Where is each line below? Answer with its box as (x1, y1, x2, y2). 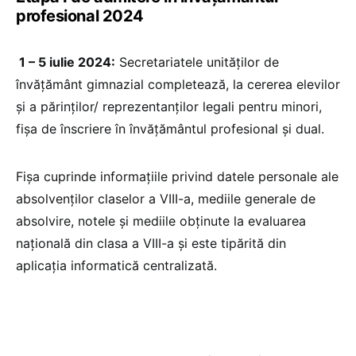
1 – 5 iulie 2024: (16, 54, 115, 71)
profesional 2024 (16, 6, 144, 26)
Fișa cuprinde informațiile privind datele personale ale (16, 168, 339, 185)
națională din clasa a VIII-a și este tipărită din (16, 235, 286, 252)
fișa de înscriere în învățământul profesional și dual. (16, 121, 324, 137)
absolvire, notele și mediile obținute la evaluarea (16, 213, 306, 230)
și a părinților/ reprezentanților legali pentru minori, (16, 99, 322, 115)
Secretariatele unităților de (115, 54, 279, 71)
